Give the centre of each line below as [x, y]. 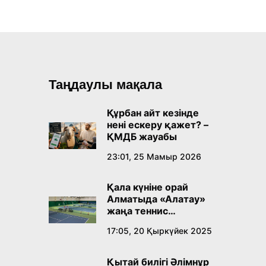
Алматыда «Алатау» [156, 199]
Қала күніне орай [147, 187]
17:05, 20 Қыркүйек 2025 [159, 231]
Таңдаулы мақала [105, 84]
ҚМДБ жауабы [142, 136]
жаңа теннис [137, 211]
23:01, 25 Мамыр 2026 [154, 156]
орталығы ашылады [155, 223]
